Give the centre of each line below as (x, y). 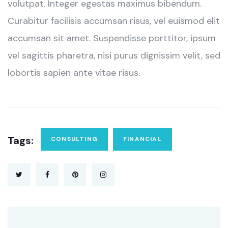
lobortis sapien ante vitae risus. (74, 73)
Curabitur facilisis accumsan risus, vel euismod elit (114, 21)
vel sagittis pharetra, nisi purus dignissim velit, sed (114, 55)
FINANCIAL (142, 139)
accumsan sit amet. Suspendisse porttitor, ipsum (112, 38)
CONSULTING (74, 139)
